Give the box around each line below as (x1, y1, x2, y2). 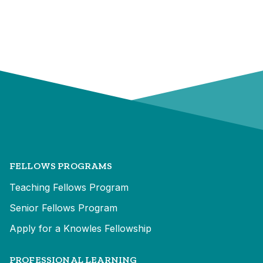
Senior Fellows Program (9, 202, 117, 214)
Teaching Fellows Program (9, 181, 129, 194)
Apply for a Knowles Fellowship (9, 222, 151, 235)
